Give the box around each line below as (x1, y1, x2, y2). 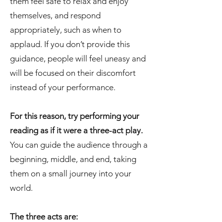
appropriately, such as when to (10, 25, 121, 35)
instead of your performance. (10, 82, 115, 92)
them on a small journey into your (10, 168, 131, 178)
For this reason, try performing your (10, 111, 139, 121)
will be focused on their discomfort (10, 68, 136, 78)
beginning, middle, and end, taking (10, 154, 136, 164)
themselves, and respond (10, 10, 101, 20)
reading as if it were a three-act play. (10, 125, 143, 135)
